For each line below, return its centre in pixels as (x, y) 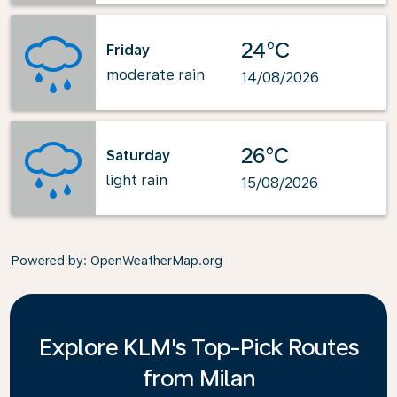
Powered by (47, 261)
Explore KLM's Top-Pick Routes (198, 347)
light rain (137, 180)
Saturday (138, 155)
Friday (128, 50)
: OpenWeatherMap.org (153, 261)
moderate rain (156, 74)
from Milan (198, 378)
